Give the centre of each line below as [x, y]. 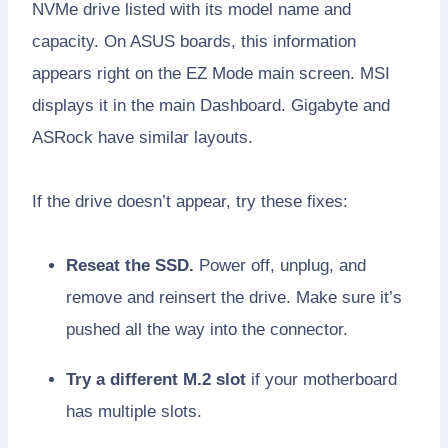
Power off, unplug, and [280, 265]
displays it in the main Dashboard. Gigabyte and [211, 105]
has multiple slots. [134, 411]
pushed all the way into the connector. [207, 329]
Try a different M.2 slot [156, 379]
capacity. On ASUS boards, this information [194, 41]
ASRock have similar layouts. [142, 137]
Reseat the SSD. [130, 265]
